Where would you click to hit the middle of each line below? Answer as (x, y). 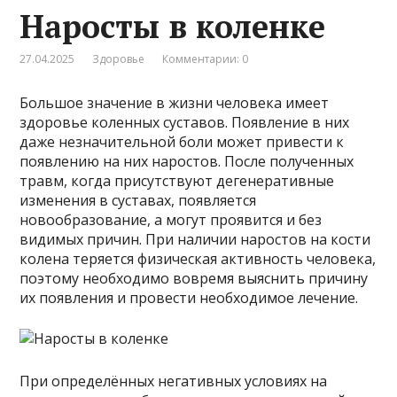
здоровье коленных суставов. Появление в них (185, 123)
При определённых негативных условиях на (174, 381)
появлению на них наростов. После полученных (187, 162)
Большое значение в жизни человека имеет (175, 103)
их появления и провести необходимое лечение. (189, 298)
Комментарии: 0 (206, 59)
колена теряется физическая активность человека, (198, 259)
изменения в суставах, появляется (138, 201)
